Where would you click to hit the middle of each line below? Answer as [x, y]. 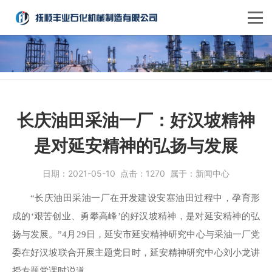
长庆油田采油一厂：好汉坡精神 [136, 120]
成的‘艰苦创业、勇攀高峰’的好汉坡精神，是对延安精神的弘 [136, 216]
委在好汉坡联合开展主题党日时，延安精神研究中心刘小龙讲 [136, 252]
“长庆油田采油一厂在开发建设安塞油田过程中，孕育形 [145, 198]
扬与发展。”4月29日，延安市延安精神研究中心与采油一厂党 [136, 234]
